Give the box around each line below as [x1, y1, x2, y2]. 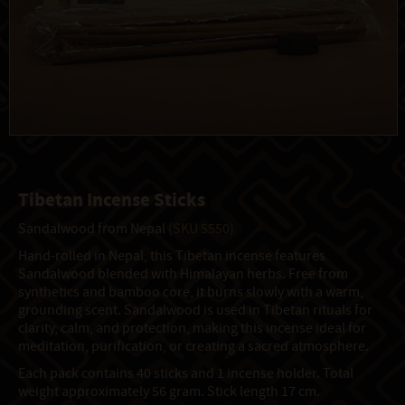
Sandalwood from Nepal [18, 220, 168, 239]
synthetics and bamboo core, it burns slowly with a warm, [18, 283, 363, 302]
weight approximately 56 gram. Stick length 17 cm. [18, 382, 320, 401]
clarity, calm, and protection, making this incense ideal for [18, 319, 366, 338]
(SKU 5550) [168, 220, 234, 239]
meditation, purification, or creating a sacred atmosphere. [18, 337, 369, 356]
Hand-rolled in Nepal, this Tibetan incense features [18, 247, 325, 266]
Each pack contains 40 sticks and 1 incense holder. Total [18, 364, 353, 383]
